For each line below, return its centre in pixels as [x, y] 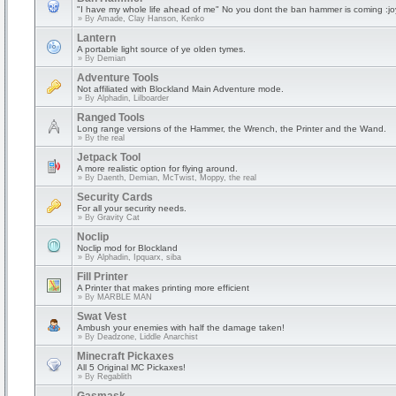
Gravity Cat [118, 217]
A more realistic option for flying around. [157, 168]
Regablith [114, 377]
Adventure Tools [118, 78]
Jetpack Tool [109, 157]
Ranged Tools [111, 118]
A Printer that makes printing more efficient [163, 288]
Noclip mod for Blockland [127, 248]
